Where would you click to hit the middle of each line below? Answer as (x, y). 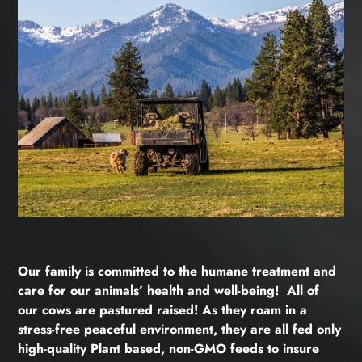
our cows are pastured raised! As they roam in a (162, 309)
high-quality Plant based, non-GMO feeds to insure (168, 348)
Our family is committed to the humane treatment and (177, 271)
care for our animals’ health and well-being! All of (168, 290)
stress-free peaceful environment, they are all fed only (179, 329)
